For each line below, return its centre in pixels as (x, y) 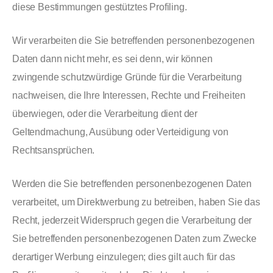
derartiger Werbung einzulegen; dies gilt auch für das (124, 257)
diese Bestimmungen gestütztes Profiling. (100, 7)
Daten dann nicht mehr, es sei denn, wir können (112, 59)
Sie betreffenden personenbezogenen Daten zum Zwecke (134, 239)
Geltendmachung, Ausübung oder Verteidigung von (120, 132)
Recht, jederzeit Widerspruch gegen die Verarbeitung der (132, 220)
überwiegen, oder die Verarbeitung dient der (105, 114)
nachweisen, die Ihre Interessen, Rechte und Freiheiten (129, 95)
